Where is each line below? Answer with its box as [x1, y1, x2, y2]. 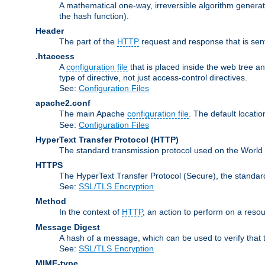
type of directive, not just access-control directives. [59, 72, 247, 82]
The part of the [59, 36, 117, 46]
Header [35, 25, 64, 35]
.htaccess [35, 51, 75, 61]
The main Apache [59, 108, 127, 118]
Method [35, 196, 66, 206]
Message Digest [35, 222, 100, 232]
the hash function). [59, 11, 129, 21]
